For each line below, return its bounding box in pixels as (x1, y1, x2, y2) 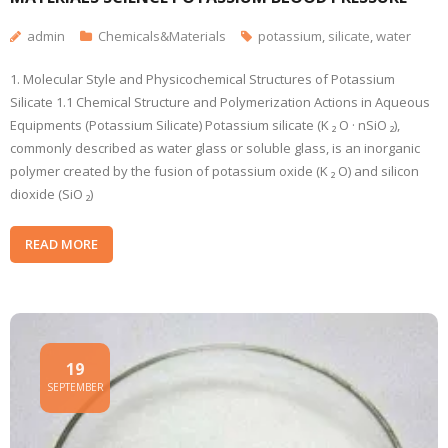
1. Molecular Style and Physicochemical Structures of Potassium (10, 70, 395, 88)
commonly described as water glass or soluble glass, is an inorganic (10, 139, 420, 157)
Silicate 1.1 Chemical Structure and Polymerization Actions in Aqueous (10, 93, 430, 111)
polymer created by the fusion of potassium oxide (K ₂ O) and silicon (10, 162, 419, 180)
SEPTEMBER (46, 380, 104, 394)
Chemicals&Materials (98, 27, 226, 45)
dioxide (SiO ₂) (10, 185, 93, 203)
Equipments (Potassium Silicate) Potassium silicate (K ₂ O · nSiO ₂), (10, 116, 400, 134)
